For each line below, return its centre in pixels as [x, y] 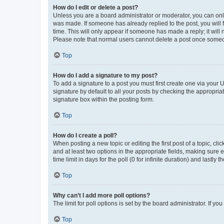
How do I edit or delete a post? [95, 7]
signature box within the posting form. [103, 99]
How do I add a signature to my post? [105, 75]
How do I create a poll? [85, 135]
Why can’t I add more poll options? [101, 195]
